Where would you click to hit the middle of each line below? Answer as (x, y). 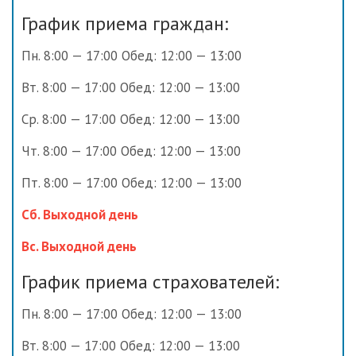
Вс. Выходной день (79, 247)
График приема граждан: (125, 24)
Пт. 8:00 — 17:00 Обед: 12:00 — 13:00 (132, 183)
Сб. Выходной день (80, 215)
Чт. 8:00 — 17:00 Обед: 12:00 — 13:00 (131, 151)
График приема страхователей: (150, 282)
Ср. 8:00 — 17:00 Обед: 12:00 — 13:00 (131, 120)
